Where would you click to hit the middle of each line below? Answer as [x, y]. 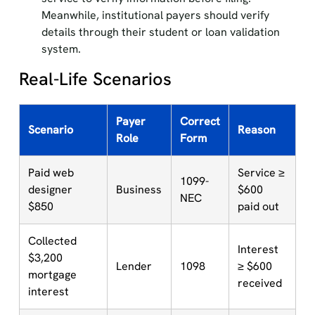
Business [139, 189]
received [259, 283]
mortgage [52, 275]
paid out [258, 206]
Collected [52, 241]
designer [50, 189]
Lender [134, 266]
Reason [256, 130]
